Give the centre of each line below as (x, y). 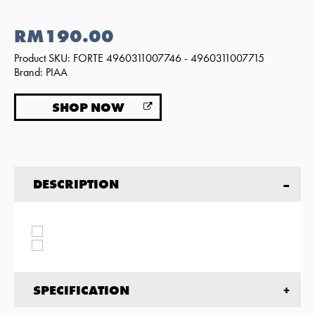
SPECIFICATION (81, 290)
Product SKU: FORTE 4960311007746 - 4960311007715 (139, 58)
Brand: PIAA (41, 72)
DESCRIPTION (76, 184)
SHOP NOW (88, 107)
